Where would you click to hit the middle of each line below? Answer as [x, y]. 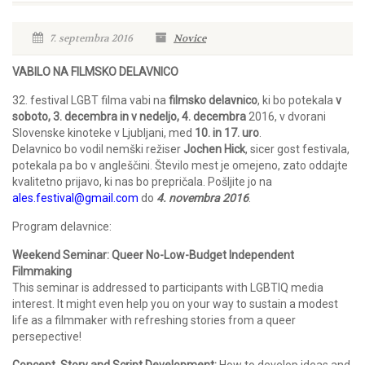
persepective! [47, 336]
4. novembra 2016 [202, 198]
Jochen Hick [214, 149]
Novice [190, 38]
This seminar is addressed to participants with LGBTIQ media [168, 288]
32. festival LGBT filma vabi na [90, 100]
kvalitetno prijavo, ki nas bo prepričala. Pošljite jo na [142, 182]
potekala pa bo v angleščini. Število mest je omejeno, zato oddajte [180, 165]
